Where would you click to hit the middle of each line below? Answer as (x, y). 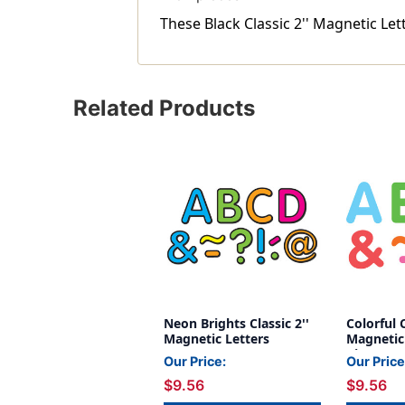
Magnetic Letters (217, 339)
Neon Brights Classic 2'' (236, 324)
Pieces (366, 354)
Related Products (164, 108)
